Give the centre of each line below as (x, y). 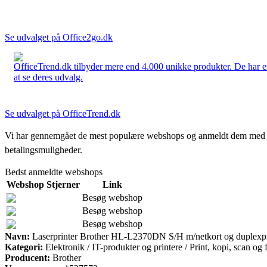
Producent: (27, 257)
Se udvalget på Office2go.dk (59, 37)
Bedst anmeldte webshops (54, 172)
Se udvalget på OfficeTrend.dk (63, 113)
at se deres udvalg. (48, 77)
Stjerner (63, 184)
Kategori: (24, 247)
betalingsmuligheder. (44, 150)
